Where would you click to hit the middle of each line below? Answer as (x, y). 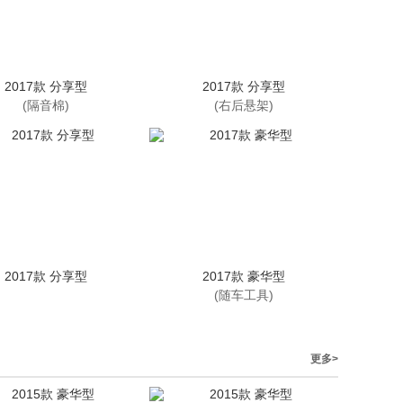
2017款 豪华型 (244, 276)
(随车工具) (244, 295)
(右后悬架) (244, 105)
